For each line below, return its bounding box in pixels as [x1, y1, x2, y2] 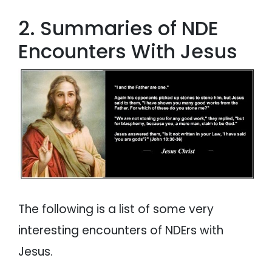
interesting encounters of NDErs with [18, 222, 223, 239]
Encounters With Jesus [18, 38, 237, 65]
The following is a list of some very [18, 201, 214, 218]
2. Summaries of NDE [18, 15, 219, 42]
